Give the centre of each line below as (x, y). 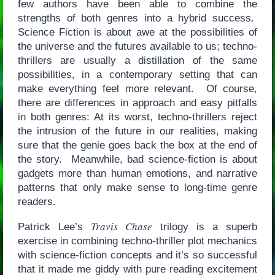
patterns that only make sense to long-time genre (137, 188)
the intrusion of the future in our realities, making (137, 131)
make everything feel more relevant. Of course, (137, 89)
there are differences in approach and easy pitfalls (137, 103)
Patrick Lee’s (54, 227)
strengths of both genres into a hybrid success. (137, 18)
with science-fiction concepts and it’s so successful (137, 255)
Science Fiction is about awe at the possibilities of (137, 33)
